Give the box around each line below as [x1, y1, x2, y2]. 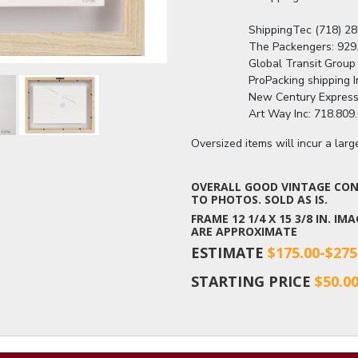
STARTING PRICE [191, 271, 315, 291]
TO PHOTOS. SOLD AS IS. [191, 191, 328, 207]
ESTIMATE [191, 242, 268, 262]
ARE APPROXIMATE [191, 223, 297, 239]
